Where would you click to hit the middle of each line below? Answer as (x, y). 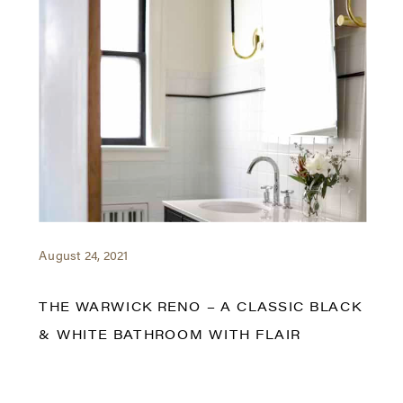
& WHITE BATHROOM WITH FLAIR (170, 336)
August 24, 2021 (84, 257)
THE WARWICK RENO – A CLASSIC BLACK (200, 308)
